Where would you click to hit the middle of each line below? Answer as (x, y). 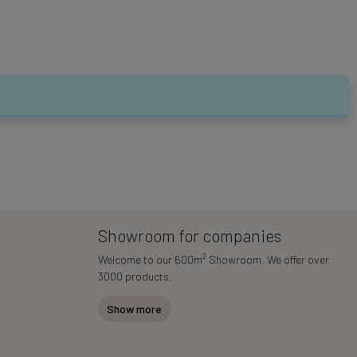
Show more (134, 308)
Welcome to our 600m (150, 259)
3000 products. (135, 276)
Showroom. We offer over (267, 259)
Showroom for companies (189, 235)
